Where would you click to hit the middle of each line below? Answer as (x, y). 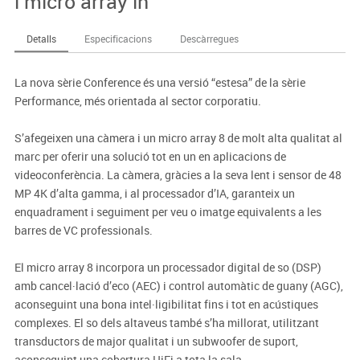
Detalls (41, 39)
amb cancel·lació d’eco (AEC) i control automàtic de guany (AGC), (178, 286)
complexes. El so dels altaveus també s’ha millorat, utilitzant (166, 323)
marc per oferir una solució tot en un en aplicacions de (150, 157)
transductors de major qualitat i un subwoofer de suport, (156, 342)
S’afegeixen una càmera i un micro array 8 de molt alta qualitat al (178, 138)
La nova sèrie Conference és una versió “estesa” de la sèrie (160, 83)
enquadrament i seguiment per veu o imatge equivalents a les (168, 212)
